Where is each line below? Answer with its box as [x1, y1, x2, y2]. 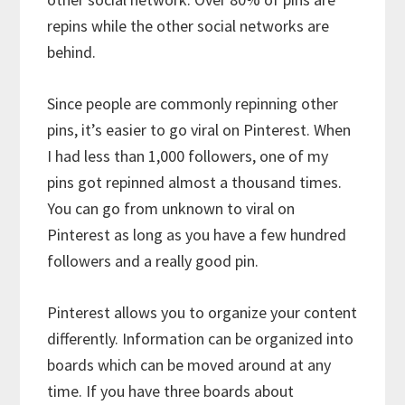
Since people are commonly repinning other [47, 93, 339, 115]
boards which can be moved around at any [47, 354, 332, 376]
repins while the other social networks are [47, 15, 330, 37]
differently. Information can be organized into [47, 328, 354, 350]
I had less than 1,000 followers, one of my [47, 146, 329, 167]
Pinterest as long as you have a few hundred [47, 224, 347, 246]
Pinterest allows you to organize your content [47, 302, 358, 324]
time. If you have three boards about [47, 381, 295, 402]
